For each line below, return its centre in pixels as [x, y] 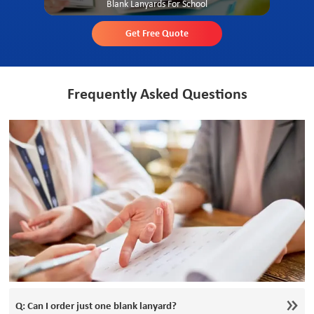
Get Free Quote [157, 34]
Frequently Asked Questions [157, 95]
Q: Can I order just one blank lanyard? [96, 306]
